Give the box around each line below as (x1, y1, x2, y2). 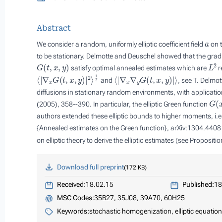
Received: (56, 180, 86, 188)
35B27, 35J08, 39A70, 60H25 (94, 193, 185, 202)
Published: (182, 180, 214, 188)
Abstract (37, 23, 71, 33)
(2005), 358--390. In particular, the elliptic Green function (37, 100, 209, 108)
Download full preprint (56, 163, 124, 171)
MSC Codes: (56, 193, 94, 202)
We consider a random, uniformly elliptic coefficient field (37, 40, 205, 48)
